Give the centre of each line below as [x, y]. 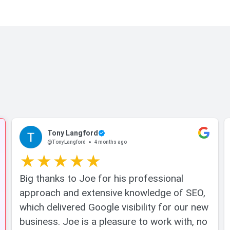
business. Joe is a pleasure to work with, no [113, 221]
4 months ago [110, 142]
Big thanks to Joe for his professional [101, 178]
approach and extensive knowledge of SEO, [112, 193]
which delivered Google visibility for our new [114, 207]
